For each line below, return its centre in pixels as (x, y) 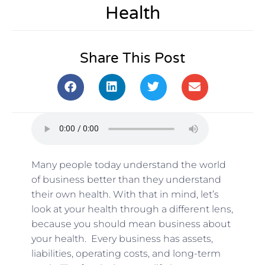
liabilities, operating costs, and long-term (126, 254)
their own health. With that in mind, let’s (125, 195)
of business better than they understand (126, 180)
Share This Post (132, 58)
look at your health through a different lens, (132, 209)
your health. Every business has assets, (122, 239)
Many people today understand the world (128, 165)
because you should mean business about (131, 224)
